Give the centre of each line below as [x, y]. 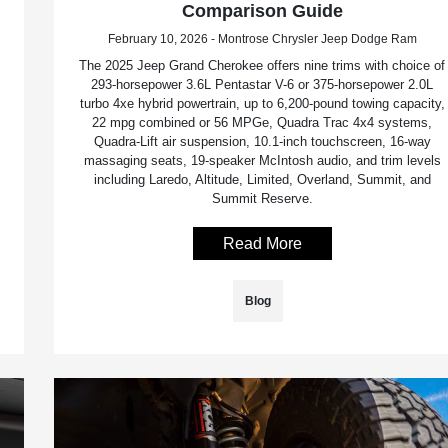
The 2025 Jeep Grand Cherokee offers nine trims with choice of [262, 66]
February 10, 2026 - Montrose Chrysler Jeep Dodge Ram [262, 39]
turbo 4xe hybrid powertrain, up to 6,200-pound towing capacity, [262, 104]
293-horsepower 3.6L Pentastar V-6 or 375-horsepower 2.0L [262, 85]
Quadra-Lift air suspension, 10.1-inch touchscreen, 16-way [262, 142]
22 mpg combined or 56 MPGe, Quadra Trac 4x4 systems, [262, 123]
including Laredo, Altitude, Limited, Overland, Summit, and [262, 180]
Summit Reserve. [262, 199]
